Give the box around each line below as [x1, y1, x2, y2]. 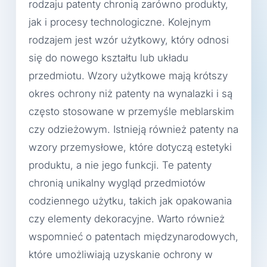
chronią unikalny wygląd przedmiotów [29, 177, 206, 190]
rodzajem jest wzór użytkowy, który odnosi [29, 34, 229, 46]
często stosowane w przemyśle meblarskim [29, 105, 234, 118]
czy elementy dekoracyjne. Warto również [29, 213, 225, 225]
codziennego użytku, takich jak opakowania [29, 195, 232, 207]
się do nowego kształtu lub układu [29, 52, 188, 64]
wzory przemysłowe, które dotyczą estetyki [29, 141, 232, 154]
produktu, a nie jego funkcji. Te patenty [29, 159, 212, 172]
